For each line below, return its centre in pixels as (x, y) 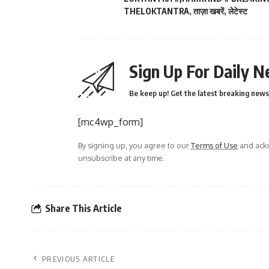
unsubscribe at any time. (121, 158)
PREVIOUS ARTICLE (78, 259)
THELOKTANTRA (156, 11)
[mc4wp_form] (110, 122)
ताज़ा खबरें (209, 11)
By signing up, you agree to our (134, 145)
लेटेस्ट (238, 11)
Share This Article (83, 208)
